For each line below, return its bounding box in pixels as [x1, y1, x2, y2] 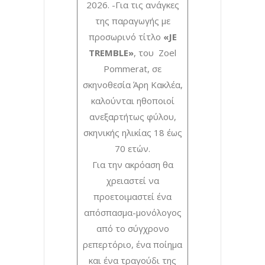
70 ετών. [115, 142, 150, 154]
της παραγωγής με [95, 14, 170, 27]
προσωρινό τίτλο [88, 30, 163, 43]
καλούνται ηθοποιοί [91, 94, 174, 106]
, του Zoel [134, 46, 176, 59]
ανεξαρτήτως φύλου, [89, 110, 176, 122]
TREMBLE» [89, 46, 134, 59]
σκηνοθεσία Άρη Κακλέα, [82, 78, 183, 91]
